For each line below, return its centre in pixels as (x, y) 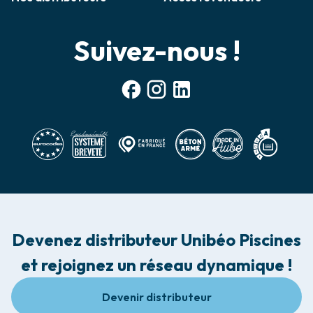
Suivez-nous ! (156, 51)
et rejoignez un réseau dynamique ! (156, 265)
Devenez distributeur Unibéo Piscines (156, 240)
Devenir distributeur (156, 297)
